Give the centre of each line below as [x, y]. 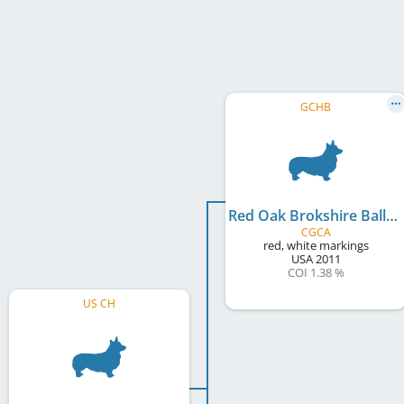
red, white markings [316, 245]
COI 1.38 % [316, 272]
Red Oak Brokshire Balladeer [392, 216]
